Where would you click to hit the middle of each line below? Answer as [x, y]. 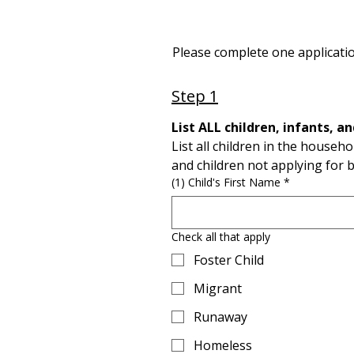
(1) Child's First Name [226, 182]
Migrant [218, 288]
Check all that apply [221, 236]
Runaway [220, 316]
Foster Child [229, 260]
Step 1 [195, 96]
